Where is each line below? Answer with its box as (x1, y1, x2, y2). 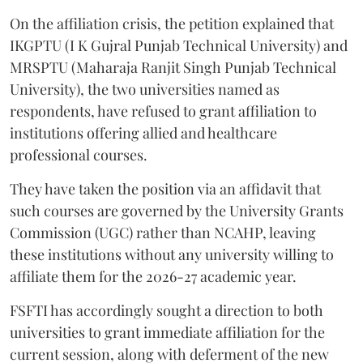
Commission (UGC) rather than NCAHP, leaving (10, 223, 316, 242)
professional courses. (10, 145, 147, 164)
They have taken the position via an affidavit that (10, 179, 321, 199)
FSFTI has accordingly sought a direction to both (10, 301, 323, 320)
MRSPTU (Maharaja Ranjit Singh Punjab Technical (10, 58, 336, 77)
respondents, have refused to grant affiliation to (10, 101, 317, 121)
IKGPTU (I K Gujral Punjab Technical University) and (10, 36, 348, 55)
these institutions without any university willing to (10, 245, 334, 264)
